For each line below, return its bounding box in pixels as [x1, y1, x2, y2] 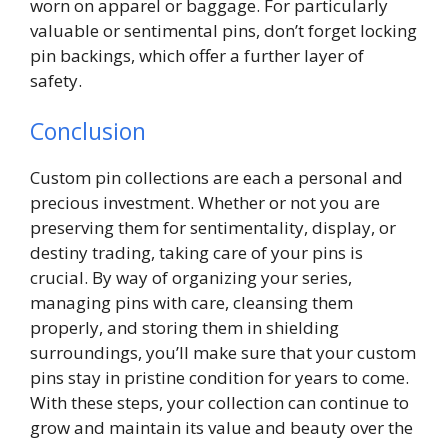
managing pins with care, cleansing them [30, 291, 353, 315]
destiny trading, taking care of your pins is [30, 241, 363, 265]
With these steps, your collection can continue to [30, 391, 409, 415]
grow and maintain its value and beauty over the [30, 416, 413, 440]
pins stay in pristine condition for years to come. [30, 366, 409, 390]
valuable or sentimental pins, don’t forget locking [30, 18, 417, 42]
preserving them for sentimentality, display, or [30, 216, 396, 240]
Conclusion [30, 115, 146, 148]
